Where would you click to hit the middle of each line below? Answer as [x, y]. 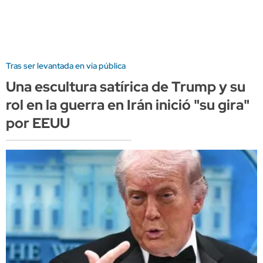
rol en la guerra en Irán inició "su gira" [128, 104]
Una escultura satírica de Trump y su [126, 86]
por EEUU [38, 123]
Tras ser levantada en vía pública [66, 65]
